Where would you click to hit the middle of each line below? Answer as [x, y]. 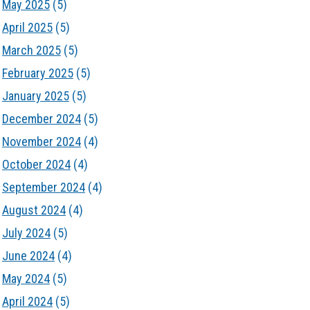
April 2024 [27, 301]
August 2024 [34, 210]
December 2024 [41, 119]
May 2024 [26, 279]
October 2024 [36, 164]
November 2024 [41, 142]
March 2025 [31, 50]
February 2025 [37, 73]
